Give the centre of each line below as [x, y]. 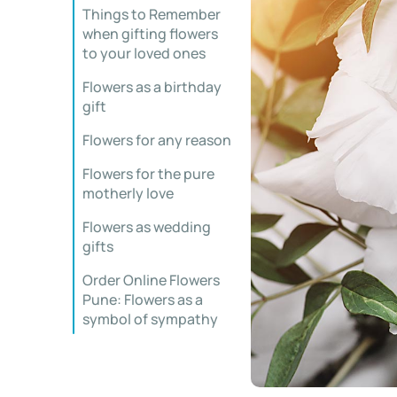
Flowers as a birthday [152, 87]
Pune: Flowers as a [143, 300]
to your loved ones [144, 53]
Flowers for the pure [148, 174]
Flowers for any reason [157, 140]
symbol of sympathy [150, 319]
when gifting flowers [150, 34]
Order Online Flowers [151, 280]
